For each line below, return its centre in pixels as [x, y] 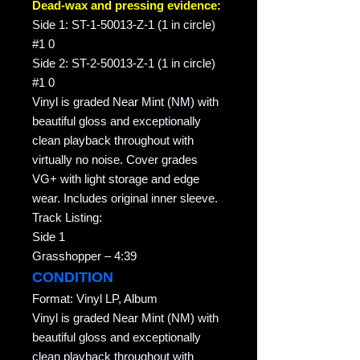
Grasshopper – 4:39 [84, 256]
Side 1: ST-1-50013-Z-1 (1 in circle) [124, 25]
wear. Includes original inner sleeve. [125, 198]
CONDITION [73, 278]
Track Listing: [67, 218]
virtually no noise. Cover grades [115, 160]
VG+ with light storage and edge [116, 179]
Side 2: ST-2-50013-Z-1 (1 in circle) [124, 63]
